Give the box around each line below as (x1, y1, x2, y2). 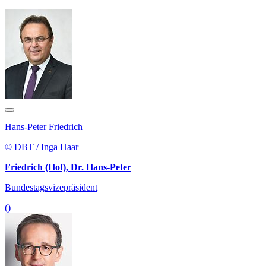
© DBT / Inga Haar (5, 142, 78, 153)
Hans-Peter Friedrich (5, 122, 83, 132)
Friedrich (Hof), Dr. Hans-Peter (5, 162, 131, 173)
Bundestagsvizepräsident (5, 182, 97, 193)
